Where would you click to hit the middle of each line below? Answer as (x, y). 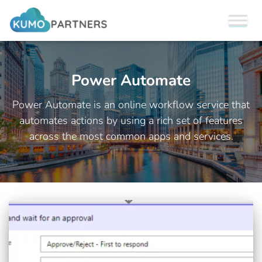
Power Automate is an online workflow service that (131, 105)
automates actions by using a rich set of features (131, 120)
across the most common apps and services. (131, 136)
